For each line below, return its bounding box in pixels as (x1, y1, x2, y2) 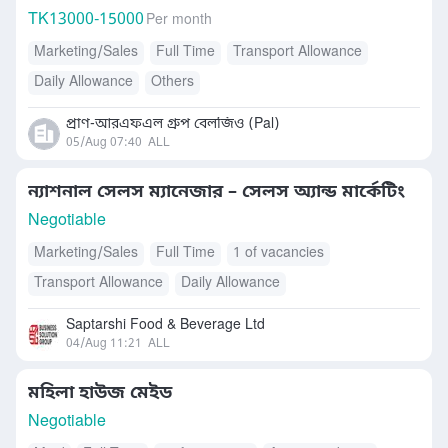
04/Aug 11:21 (66, 336, 142, 352)
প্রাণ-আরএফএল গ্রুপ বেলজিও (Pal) (66, 115, 280, 134)
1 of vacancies (233, 244, 324, 263)
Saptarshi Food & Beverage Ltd (66, 316, 265, 335)
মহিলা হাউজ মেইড (28, 381, 172, 405)
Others (151, 73, 194, 92)
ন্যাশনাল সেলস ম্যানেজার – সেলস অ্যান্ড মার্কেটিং (28, 180, 405, 204)
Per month (146, 11, 212, 30)
